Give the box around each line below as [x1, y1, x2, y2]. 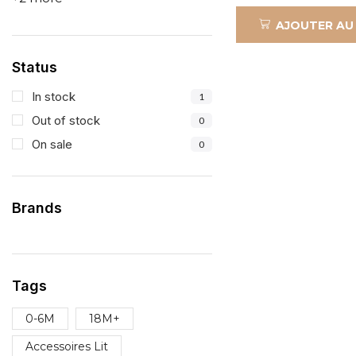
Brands [12, 199, 62, 216]
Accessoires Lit [25, 339, 108, 354]
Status [12, 58, 57, 75]
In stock [32, 88, 75, 104]
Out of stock [32, 112, 100, 128]
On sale [32, 136, 72, 152]
